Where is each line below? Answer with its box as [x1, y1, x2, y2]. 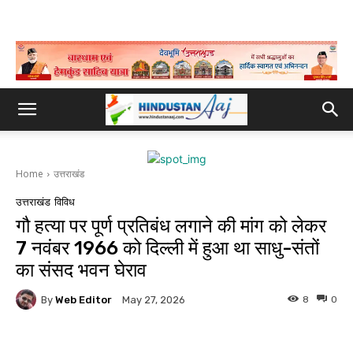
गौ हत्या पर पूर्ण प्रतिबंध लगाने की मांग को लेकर [16, 215, 326, 237]
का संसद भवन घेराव [16, 259, 147, 281]
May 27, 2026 [122, 294, 185, 307]
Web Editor [55, 293, 112, 306]
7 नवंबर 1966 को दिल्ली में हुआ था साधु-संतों [16, 237, 319, 259]
